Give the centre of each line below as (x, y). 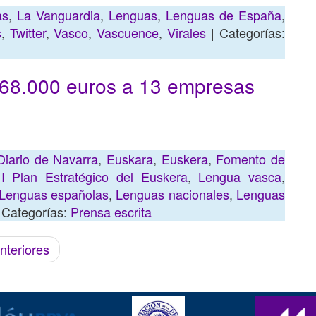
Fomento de (251, 159)
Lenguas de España (224, 15)
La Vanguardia (59, 15)
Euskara (130, 159)
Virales (187, 32)
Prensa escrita (111, 212)
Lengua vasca (240, 176)
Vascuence (128, 32)
